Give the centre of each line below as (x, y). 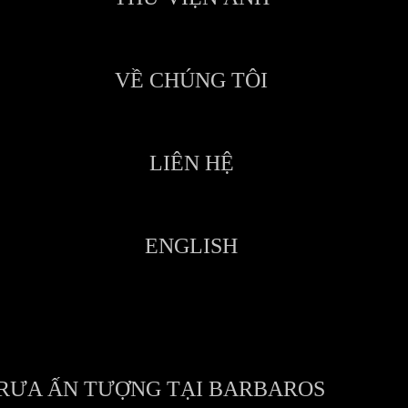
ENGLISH (192, 246)
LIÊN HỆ (191, 163)
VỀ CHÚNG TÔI (192, 80)
